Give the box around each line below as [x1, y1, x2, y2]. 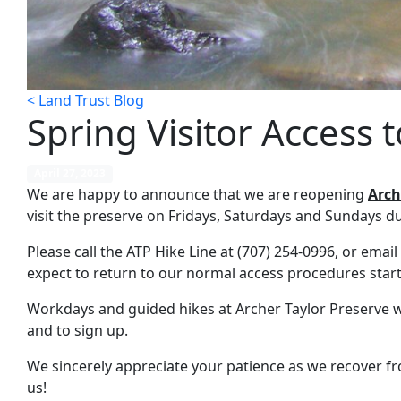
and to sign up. [27, 320, 128, 340]
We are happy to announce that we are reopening [27, 183, 368, 204]
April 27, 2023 [33, 166, 106, 182]
